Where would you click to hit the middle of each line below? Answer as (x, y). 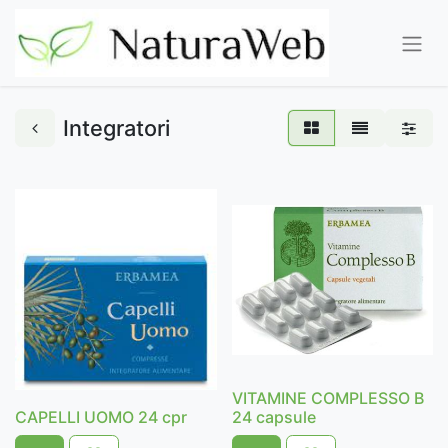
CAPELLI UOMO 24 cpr (101, 416)
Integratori (116, 128)
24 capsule (273, 416)
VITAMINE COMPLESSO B (327, 397)
